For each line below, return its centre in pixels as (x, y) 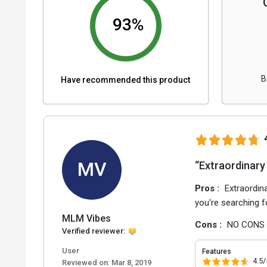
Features (217, 251)
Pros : (209, 188)
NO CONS (246, 224)
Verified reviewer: (94, 231)
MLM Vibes (86, 218)
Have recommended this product (126, 80)
